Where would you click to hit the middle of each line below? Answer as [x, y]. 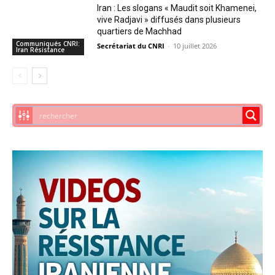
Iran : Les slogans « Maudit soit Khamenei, [177, 8]
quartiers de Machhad [140, 32]
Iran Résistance [40, 49]
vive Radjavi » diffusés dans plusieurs [169, 20]
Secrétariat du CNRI [131, 46]
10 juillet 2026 [195, 46]
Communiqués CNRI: [48, 43]
